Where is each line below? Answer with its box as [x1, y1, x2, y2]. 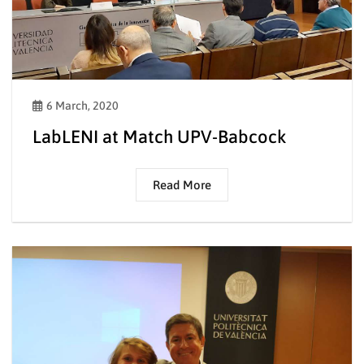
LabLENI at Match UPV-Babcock [32, 126, 286, 148]
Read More [153, 178, 211, 193]
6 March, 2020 [46, 99, 119, 113]
